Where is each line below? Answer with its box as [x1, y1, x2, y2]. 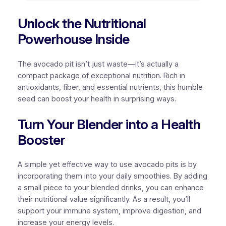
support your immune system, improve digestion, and [17, 206, 201, 216]
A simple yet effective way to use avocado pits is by [17, 160, 197, 169]
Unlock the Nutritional [17, 15, 146, 32]
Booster [17, 131, 66, 148]
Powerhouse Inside [17, 31, 130, 48]
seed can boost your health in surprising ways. [17, 94, 176, 103]
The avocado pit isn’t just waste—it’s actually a [17, 59, 179, 69]
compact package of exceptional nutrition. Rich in [17, 71, 185, 80]
